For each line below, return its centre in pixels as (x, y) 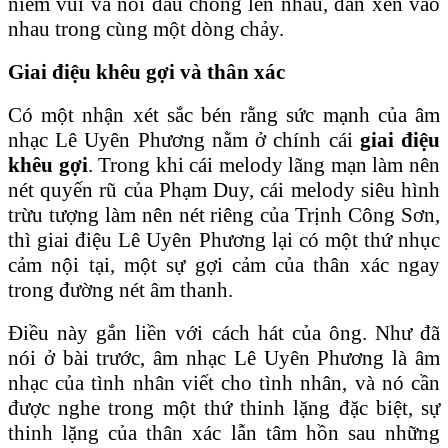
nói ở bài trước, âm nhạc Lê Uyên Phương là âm (224, 357)
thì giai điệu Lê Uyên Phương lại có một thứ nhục (224, 239)
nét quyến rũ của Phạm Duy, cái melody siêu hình (224, 189)
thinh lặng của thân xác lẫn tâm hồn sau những (224, 432)
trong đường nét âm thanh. (120, 289)
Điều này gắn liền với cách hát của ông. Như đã (224, 332)
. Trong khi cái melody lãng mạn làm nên (264, 164)
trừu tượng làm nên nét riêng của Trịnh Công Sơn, (224, 214)
